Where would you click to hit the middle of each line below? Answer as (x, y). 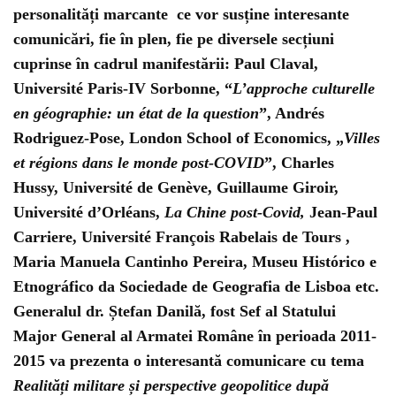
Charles (308, 163)
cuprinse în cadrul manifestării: (124, 64)
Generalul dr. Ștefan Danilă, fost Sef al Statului (175, 311)
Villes (362, 138)
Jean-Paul (343, 212)
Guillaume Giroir (275, 187)
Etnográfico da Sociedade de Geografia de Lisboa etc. (196, 286)
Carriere (43, 237)
